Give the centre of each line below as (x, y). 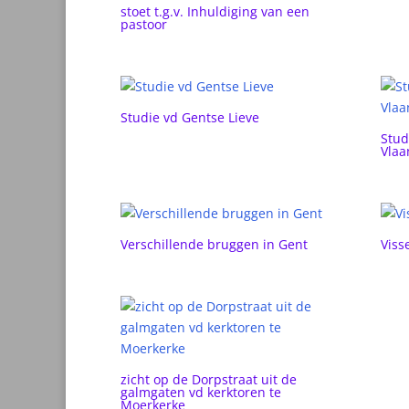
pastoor (144, 25)
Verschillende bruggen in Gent (214, 244)
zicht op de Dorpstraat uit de (209, 379)
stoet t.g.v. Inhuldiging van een (215, 12)
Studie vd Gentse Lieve (190, 117)
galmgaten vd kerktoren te (201, 392)
